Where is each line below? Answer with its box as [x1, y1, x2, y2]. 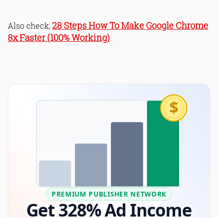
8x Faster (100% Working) [8, 32, 110, 44]
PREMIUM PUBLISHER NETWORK [52, 189, 166, 199]
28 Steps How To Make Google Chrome [52, 20, 208, 32]
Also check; [8, 20, 52, 31]
